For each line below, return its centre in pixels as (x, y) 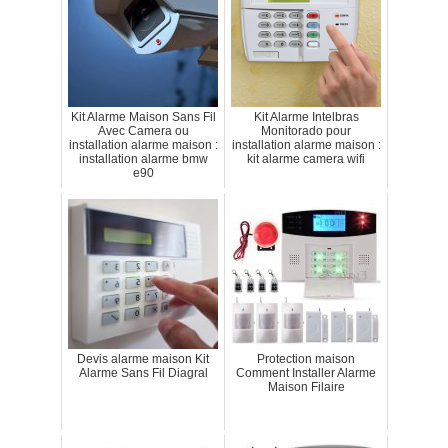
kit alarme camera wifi (306, 159)
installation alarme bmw (143, 159)
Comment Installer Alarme (306, 373)
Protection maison (306, 359)
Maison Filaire (306, 387)
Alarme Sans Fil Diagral (143, 373)
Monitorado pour (306, 131)
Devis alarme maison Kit (143, 359)
